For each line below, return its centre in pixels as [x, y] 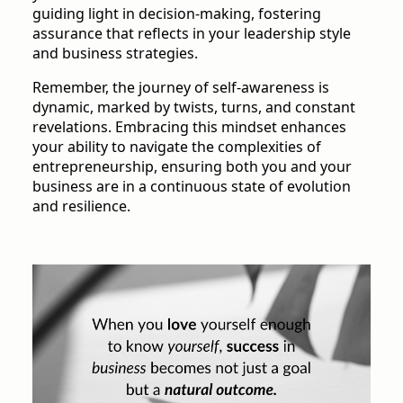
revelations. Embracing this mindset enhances [189, 127]
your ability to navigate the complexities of [177, 147]
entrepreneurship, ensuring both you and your [192, 167]
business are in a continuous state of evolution [192, 187]
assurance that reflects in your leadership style [192, 34]
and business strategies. [115, 54]
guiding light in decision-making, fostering [177, 14]
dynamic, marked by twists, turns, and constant [194, 107]
